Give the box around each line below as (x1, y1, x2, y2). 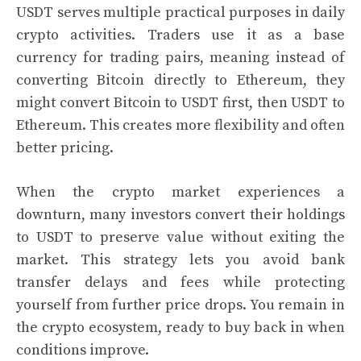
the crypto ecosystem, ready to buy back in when (16, 318, 345, 337)
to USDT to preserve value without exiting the (16, 228, 345, 247)
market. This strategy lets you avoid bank (16, 251, 345, 269)
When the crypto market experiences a (16, 183, 345, 201)
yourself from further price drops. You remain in (16, 296, 345, 314)
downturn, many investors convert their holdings (16, 205, 345, 224)
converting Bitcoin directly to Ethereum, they (16, 71, 345, 89)
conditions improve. (16, 341, 149, 359)
